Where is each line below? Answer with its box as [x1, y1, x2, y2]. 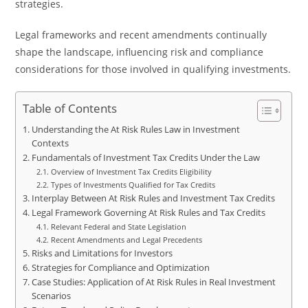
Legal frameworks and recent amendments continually [15, 28, 267, 41]
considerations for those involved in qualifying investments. [15, 63, 291, 76]
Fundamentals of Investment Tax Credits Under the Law [31, 152, 260, 164]
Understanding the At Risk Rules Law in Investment [31, 124, 240, 135]
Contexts [31, 137, 69, 149]
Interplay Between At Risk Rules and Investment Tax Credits [31, 192, 275, 204]
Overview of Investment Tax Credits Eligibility [50, 166, 212, 177]
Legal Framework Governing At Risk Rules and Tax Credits [31, 207, 265, 219]
